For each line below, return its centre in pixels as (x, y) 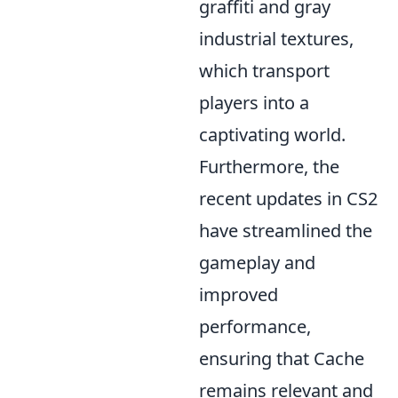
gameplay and (257, 263)
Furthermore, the (269, 167)
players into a (254, 103)
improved (239, 295)
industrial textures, (276, 39)
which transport (264, 71)
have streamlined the (286, 231)
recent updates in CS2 (288, 199)
